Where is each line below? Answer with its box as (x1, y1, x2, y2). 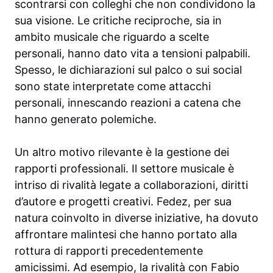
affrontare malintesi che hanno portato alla (15, 228, 237, 241)
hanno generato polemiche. (15, 113, 157, 126)
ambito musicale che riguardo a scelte (15, 30, 209, 44)
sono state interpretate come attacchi (15, 80, 211, 93)
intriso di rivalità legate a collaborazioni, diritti (15, 179, 248, 192)
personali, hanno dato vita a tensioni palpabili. (15, 47, 250, 60)
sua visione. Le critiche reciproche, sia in (15, 14, 222, 27)
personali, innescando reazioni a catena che (15, 96, 241, 110)
